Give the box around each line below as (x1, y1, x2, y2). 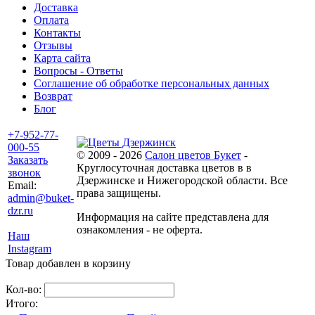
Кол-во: (6, 283, 44, 296)
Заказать (8, 154, 48, 167)
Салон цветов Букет (145, 149, 241, 162)
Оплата (34, 14, 69, 27)
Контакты (34, 27, 81, 39)
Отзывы (34, 39, 72, 52)
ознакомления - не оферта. (77, 224, 202, 236)
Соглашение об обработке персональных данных (34, 77, 269, 90)
